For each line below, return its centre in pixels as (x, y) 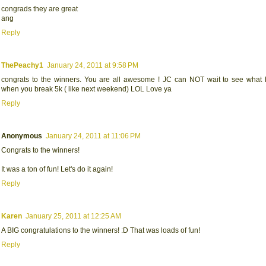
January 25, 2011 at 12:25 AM (73, 216)
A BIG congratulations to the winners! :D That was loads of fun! (101, 231)
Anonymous (22, 136)
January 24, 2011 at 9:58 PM (93, 66)
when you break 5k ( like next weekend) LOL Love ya (86, 89)
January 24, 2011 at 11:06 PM (93, 136)
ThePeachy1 (22, 66)
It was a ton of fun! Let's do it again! (57, 170)
